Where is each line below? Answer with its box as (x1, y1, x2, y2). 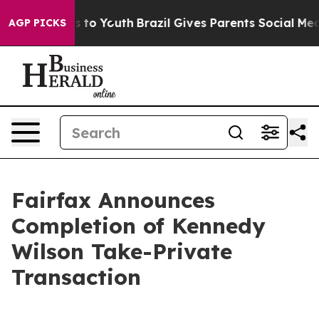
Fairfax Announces (11, 187, 215, 214)
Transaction (11, 263, 141, 291)
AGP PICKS (9, 16, 66, 29)
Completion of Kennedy (11, 212, 266, 239)
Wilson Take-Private (11, 238, 232, 265)
